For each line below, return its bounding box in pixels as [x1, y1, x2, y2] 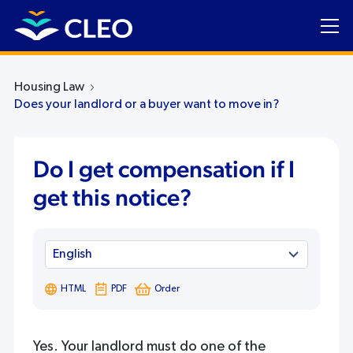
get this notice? [32, 187, 191, 210]
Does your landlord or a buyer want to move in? [13, 98, 279, 111]
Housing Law [13, 81, 84, 94]
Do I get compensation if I [32, 158, 295, 182]
